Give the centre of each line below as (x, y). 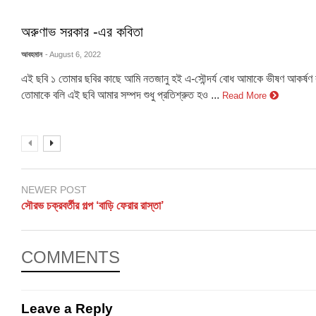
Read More (246, 96)
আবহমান (32, 55)
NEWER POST (54, 189)
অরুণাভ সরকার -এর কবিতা (83, 32)
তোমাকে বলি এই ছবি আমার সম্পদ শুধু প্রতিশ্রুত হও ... (121, 95)
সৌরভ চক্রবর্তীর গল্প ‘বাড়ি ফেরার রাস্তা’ (92, 205)
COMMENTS (71, 257)
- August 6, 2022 (73, 55)
